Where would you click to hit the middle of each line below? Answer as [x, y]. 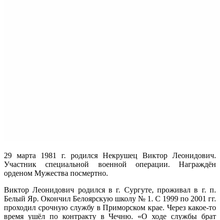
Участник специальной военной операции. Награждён [110, 164]
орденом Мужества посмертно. [56, 173]
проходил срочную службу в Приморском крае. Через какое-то [110, 207]
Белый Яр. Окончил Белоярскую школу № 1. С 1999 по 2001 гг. [110, 198]
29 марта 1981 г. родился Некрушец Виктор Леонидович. [110, 155]
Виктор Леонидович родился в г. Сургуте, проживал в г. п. [110, 190]
